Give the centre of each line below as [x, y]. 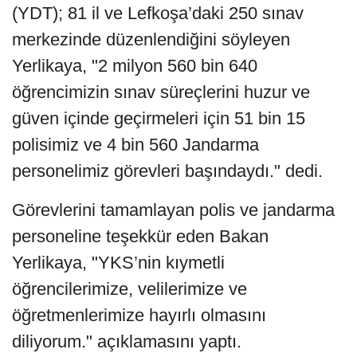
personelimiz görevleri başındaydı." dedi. [167, 171]
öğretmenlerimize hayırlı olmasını [139, 315]
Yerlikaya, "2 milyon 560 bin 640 [135, 65]
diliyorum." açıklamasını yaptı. [127, 341]
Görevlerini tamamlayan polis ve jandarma [173, 210]
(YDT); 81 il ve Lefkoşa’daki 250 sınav [158, 13]
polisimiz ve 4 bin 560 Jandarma [135, 144]
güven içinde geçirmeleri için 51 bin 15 [159, 118]
